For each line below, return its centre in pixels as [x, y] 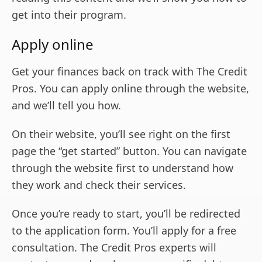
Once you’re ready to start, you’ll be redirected [126, 213]
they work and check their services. [99, 185]
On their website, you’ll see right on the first [121, 134]
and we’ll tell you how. [66, 105]
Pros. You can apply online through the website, [130, 88]
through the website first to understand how [123, 168]
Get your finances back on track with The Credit [130, 71]
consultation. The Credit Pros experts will [114, 247]
